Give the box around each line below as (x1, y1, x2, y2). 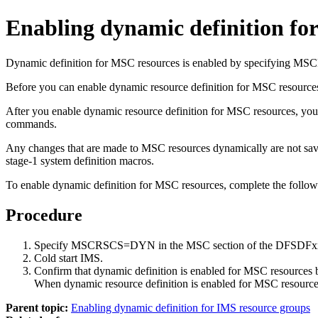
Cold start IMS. (34, 251, 103, 264)
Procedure (6, 205, 82, 224)
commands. (6, 117, 57, 130)
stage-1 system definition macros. (6, 154, 154, 167)
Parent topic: (6, 301, 68, 314)
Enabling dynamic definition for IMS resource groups (71, 301, 310, 314)
